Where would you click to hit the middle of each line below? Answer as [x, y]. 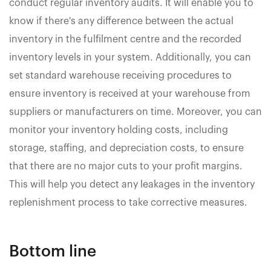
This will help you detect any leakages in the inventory [132, 184]
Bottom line [53, 251]
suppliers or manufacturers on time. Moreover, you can [135, 112]
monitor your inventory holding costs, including [119, 130]
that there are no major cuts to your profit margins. [126, 166]
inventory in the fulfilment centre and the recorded [125, 39]
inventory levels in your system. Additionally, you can [130, 57]
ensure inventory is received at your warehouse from [130, 93]
